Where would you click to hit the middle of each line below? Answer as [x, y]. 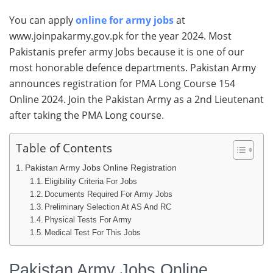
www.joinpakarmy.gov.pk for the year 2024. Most [120, 36]
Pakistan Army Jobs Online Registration [101, 167]
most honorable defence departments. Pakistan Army [133, 67]
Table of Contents [64, 148]
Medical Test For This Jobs [93, 232]
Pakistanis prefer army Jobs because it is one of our [127, 51]
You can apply [42, 20]
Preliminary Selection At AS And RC [108, 207]
